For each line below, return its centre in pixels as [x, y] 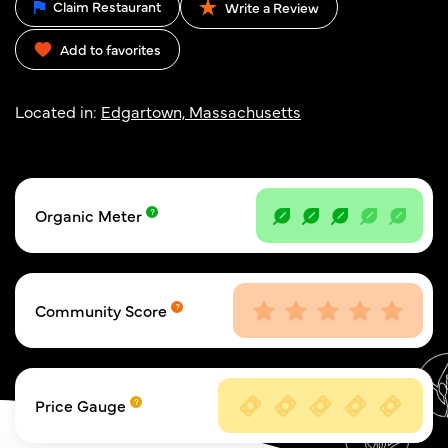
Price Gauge [82, 405]
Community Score [103, 310]
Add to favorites [110, 49]
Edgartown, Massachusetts [201, 111]
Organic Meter [90, 215]
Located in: [58, 111]
